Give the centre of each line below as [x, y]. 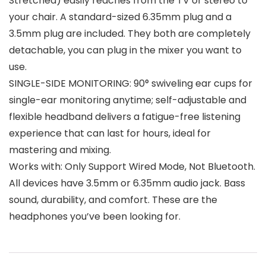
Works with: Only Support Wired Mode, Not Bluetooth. [132, 167]
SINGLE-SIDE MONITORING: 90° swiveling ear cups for [131, 84]
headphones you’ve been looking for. [95, 217]
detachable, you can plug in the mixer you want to [125, 50]
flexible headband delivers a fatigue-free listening [125, 117]
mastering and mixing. [60, 150]
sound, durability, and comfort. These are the [113, 200]
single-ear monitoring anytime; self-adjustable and [128, 100]
